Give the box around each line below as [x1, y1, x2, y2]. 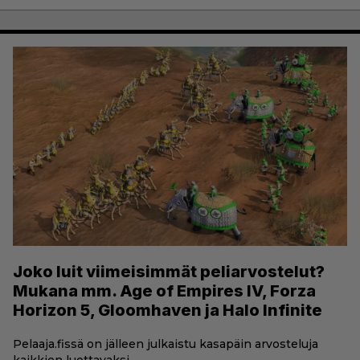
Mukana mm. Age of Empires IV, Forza [13, 281, 316, 301]
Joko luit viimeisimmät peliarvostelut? [13, 262, 325, 282]
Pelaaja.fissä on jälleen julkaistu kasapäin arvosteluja [13, 337, 318, 352]
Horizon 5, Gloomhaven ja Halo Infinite [13, 301, 322, 321]
